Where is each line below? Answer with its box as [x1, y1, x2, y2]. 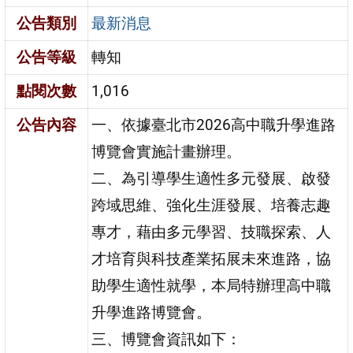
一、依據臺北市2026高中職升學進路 [91, 115, 336, 134]
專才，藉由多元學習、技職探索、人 [91, 222, 332, 241]
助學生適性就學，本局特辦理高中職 [91, 276, 332, 295]
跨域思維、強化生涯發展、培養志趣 [91, 195, 332, 214]
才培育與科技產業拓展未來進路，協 [91, 249, 332, 268]
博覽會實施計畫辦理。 [91, 142, 242, 161]
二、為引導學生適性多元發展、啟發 [91, 169, 332, 188]
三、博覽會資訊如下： [91, 329, 242, 348]
